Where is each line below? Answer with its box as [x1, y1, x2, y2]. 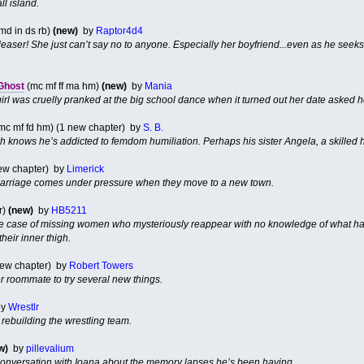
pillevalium [25, 342, 74, 354]
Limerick [66, 162, 104, 175]
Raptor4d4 [95, 24, 143, 37]
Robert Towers [68, 259, 133, 271]
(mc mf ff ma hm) [24, 80, 102, 92]
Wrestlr [7, 301, 39, 313]
